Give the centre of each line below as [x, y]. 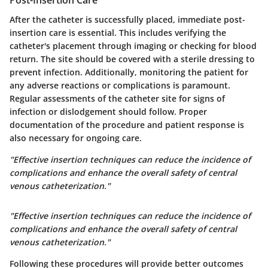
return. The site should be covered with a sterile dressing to [132, 59]
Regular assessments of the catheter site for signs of [117, 98]
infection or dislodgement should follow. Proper [108, 111]
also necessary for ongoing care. [76, 138]
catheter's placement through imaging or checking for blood [133, 45]
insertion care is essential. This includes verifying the [118, 32]
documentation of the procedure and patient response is [127, 124]
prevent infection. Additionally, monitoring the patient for [129, 72]
